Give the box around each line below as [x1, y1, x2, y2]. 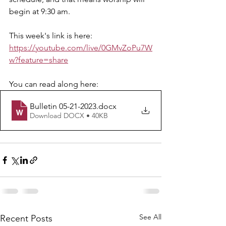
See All [139, 212, 161, 221]
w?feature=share [9, 55, 68, 65]
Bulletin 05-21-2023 [30, 101, 96, 111]
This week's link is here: [9, 31, 94, 40]
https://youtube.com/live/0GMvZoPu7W [9, 43, 152, 52]
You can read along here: [9, 79, 100, 89]
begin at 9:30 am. [9, 7, 70, 16]
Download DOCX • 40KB [30, 110, 108, 120]
